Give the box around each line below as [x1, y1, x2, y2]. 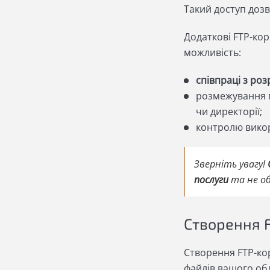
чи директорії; [195, 105, 262, 119]
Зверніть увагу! [193, 157, 268, 171]
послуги [193, 173, 228, 187]
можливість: [183, 46, 241, 60]
